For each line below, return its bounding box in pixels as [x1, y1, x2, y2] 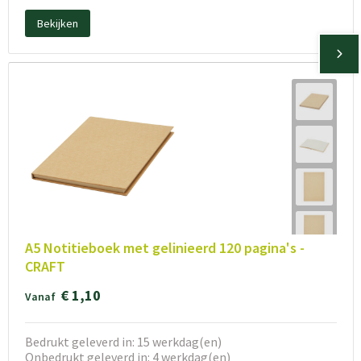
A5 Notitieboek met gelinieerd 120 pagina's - [24, 239, 305, 258]
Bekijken [36, 15, 78, 31]
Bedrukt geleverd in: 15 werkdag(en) [24, 334, 222, 351]
